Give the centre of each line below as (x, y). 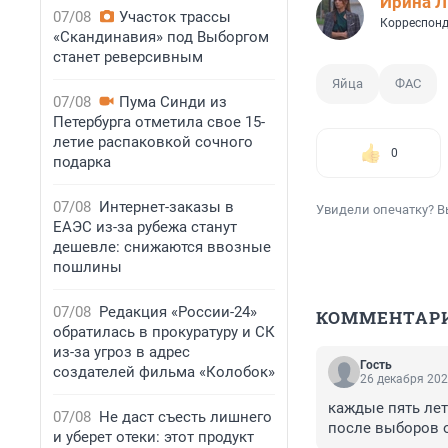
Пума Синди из (173, 102)
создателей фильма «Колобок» (164, 372)
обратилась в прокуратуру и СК (164, 332)
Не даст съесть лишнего (185, 417)
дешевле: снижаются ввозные (162, 247)
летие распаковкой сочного (153, 142)
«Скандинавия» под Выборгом (161, 37)
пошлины (87, 267)
